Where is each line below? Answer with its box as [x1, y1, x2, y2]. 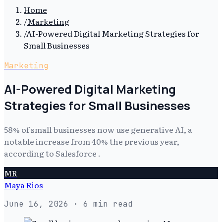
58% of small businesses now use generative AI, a [4, 123, 192, 135]
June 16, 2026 [4, 198, 68, 209]
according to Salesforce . [4, 147, 101, 159]
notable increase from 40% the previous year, [4, 135, 179, 147]
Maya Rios [4, 178, 43, 191]
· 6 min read [68, 198, 133, 209]
